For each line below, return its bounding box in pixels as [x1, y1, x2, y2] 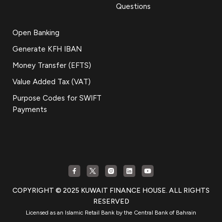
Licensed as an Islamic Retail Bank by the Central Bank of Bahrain [26, 209, 196, 216]
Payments [12, 105, 47, 114]
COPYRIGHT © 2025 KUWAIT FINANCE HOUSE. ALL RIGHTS [12, 186, 210, 195]
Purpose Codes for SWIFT [12, 93, 102, 103]
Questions [116, 1, 151, 11]
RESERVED [93, 197, 129, 206]
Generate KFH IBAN [12, 44, 82, 54]
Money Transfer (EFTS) [12, 60, 91, 70]
